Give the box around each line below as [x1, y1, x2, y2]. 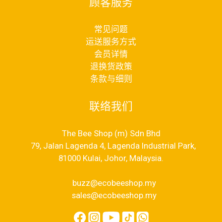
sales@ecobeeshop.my [65, 190, 157, 200]
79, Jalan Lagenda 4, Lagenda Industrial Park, [26, 140, 196, 151]
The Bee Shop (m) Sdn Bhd [61, 128, 161, 138]
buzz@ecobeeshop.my [66, 177, 156, 188]
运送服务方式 [86, 36, 136, 47]
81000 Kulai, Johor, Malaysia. [58, 153, 164, 163]
